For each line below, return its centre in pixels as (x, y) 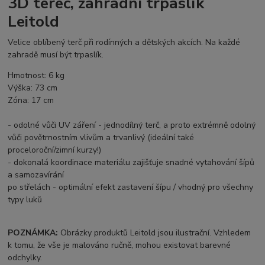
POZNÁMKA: (33, 232)
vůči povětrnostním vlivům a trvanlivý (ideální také (101, 137)
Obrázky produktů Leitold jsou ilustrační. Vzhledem (155, 232)
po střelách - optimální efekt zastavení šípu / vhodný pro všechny (131, 187)
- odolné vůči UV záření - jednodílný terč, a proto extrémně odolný (132, 125)
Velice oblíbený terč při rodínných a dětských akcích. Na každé (124, 42)
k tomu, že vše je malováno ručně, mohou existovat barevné (119, 245)
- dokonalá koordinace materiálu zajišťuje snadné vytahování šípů (131, 162)
